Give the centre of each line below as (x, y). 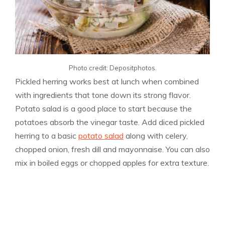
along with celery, (156, 136)
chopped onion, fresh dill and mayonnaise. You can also (113, 149)
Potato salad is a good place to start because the (103, 109)
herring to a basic (47, 136)
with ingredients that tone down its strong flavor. (103, 95)
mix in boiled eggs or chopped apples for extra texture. (112, 163)
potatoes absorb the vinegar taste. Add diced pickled (110, 122)
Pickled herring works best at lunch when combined (107, 82)
